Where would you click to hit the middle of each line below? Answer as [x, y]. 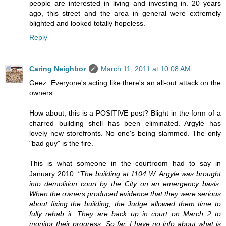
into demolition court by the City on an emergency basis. [125, 183]
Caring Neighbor [58, 68]
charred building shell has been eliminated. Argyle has [125, 123]
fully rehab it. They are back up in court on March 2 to [125, 214]
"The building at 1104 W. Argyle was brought [150, 173]
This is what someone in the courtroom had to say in [125, 163]
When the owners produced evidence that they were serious [125, 193]
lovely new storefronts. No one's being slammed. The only [125, 133]
